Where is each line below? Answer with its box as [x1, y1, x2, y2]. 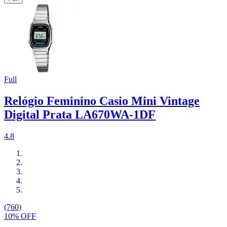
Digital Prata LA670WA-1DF [4, 108, 156, 122]
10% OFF [4, 212, 36, 221]
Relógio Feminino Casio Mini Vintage [4, 94, 200, 108]
